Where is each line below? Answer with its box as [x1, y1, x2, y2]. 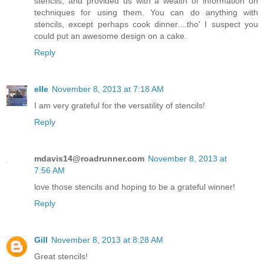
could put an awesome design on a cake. [34, 31, 187, 41]
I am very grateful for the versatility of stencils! [34, 101, 205, 111]
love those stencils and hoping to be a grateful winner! [34, 182, 235, 192]
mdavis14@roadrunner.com [34, 154, 144, 164]
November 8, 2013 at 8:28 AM [51, 235, 163, 245]
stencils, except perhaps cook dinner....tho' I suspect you [34, 19, 258, 29]
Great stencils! [34, 252, 88, 262]
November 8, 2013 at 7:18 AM [52, 84, 164, 94]
